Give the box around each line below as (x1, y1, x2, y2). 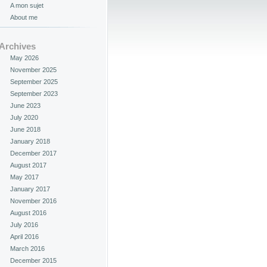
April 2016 (10, 233, 39, 240)
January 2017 (10, 185, 50, 193)
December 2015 (10, 257, 57, 264)
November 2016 (10, 197, 57, 204)
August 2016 (10, 209, 46, 216)
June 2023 (10, 102, 41, 109)
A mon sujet (10, 2, 44, 9)
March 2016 (10, 245, 45, 252)
